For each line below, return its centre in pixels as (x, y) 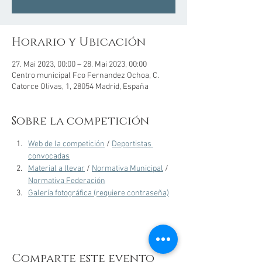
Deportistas (132, 144)
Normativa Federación (67, 181)
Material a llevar (56, 169)
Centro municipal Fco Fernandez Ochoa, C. (85, 76)
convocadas (49, 156)
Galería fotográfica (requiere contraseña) (99, 193)
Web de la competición (66, 144)
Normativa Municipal (127, 169)
